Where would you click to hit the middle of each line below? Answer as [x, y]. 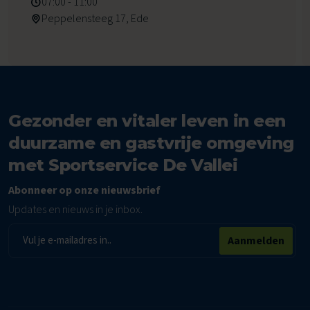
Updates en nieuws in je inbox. [75, 209]
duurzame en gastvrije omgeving [151, 143]
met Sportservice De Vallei [123, 165]
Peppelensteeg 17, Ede [95, 18]
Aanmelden [256, 240]
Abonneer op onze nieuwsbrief [84, 190]
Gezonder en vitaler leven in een [147, 120]
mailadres [40, 251]
